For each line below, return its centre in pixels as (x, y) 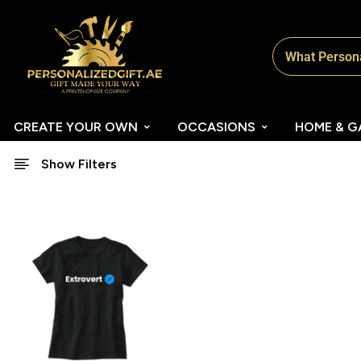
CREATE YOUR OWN (75, 127)
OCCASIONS (216, 127)
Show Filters (79, 164)
